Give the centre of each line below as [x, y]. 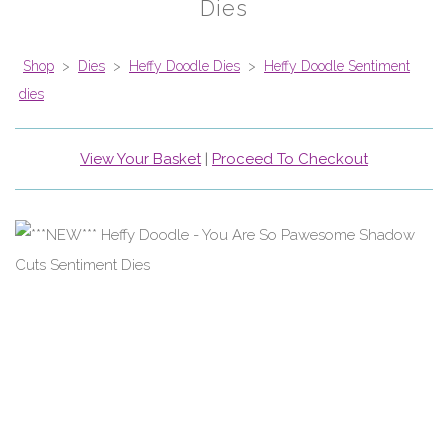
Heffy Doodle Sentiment [337, 66]
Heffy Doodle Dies [184, 66]
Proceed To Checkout [290, 159]
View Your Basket [140, 159]
